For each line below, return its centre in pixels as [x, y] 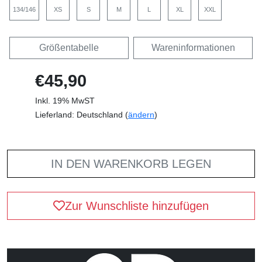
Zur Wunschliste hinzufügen [137, 206]
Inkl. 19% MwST [65, 100]
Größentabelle [69, 47]
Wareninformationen [193, 47]
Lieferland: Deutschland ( [82, 114]
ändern [141, 114]
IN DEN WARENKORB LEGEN [131, 163]
